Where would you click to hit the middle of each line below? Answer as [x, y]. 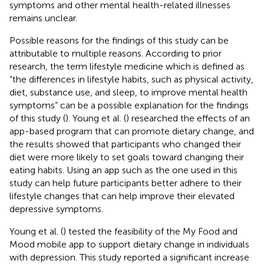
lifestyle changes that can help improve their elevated [122, 196]
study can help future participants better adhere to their [126, 183]
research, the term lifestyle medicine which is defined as [127, 66]
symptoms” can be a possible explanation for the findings [129, 105]
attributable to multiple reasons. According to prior [115, 53]
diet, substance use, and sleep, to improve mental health [128, 92]
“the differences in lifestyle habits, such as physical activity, [131, 79]
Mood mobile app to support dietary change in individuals [129, 244]
